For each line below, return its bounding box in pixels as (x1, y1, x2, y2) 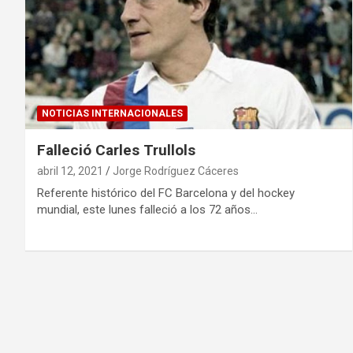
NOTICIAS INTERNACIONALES (42, 107, 183, 119)
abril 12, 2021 (37, 164, 103, 177)
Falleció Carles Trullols (37, 140, 195, 159)
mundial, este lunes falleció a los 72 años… (37, 202, 258, 217)
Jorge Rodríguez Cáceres (113, 164, 239, 177)
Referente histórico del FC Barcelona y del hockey (37, 185, 295, 200)
